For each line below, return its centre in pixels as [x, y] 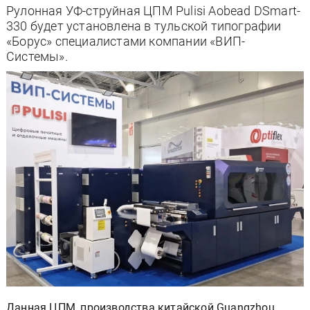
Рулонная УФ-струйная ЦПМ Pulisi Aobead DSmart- [154, 11]
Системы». [37, 56]
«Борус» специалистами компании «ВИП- [126, 41]
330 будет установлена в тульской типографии [144, 26]
